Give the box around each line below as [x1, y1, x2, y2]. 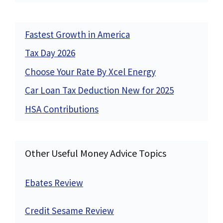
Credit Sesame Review [25, 205, 114, 217]
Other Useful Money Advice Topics [25, 146, 166, 159]
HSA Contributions [25, 103, 99, 115]
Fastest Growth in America [25, 28, 130, 40]
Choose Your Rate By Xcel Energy [25, 65, 156, 78]
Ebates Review [25, 176, 83, 189]
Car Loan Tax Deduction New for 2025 [25, 84, 174, 97]
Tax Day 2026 [25, 47, 75, 59]
